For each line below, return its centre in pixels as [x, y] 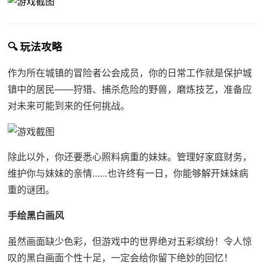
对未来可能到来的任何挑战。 [68, 105]
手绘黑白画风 [36, 215]
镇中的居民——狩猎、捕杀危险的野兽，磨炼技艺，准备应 [129, 89]
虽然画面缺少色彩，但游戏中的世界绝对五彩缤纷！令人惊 [129, 241]
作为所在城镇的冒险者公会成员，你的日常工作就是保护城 [129, 73]
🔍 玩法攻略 [35, 46]
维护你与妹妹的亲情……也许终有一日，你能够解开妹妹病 [128, 173]
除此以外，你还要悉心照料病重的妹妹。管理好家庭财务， [129, 156]
